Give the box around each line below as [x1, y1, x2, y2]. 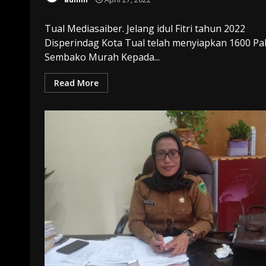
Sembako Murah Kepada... [45, 50, 160, 64]
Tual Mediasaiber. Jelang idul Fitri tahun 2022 [45, 21, 245, 35]
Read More [54, 77, 99, 88]
